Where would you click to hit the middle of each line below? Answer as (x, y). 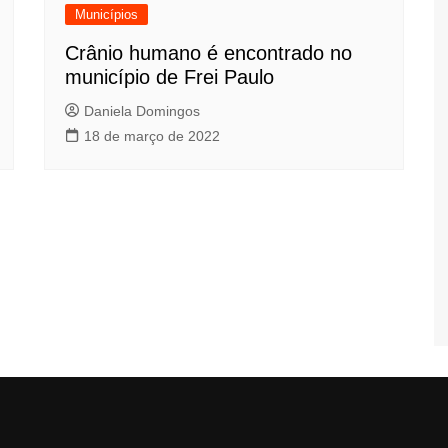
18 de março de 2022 (152, 136)
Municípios (106, 14)
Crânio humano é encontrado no (208, 53)
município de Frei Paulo (169, 77)
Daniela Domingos (142, 111)
